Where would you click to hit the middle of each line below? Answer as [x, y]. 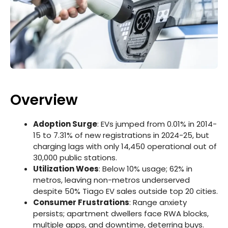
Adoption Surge [65, 124]
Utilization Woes [66, 168]
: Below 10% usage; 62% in [146, 168]
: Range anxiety [158, 202]
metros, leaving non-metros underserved [111, 180]
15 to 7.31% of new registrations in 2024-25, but [121, 135]
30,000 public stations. [75, 157]
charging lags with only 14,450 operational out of [125, 146]
